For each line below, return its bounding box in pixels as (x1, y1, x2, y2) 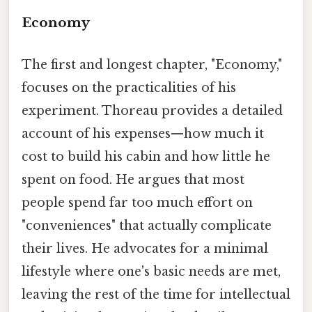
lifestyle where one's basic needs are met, (22, 263, 281, 279)
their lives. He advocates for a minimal (22, 240, 268, 256)
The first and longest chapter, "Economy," (22, 56, 282, 72)
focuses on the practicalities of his (22, 79, 236, 95)
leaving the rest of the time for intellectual (22, 286, 290, 302)
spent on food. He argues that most (22, 171, 244, 187)
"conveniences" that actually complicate (22, 217, 272, 233)
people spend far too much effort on (22, 194, 253, 210)
